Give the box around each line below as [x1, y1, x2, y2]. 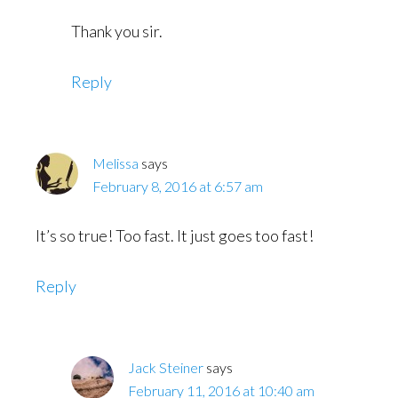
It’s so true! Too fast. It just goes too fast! [36, 226, 314, 245]
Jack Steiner [128, 359, 203, 376]
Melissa [92, 155, 139, 171]
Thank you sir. [71, 21, 163, 41]
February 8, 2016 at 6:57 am [92, 178, 263, 195]
